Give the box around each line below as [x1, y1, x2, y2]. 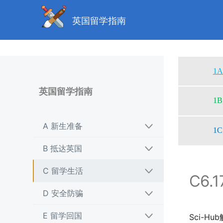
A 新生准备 [42, 121, 83, 131]
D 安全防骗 [42, 188, 83, 198]
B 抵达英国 [42, 143, 82, 153]
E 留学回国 [42, 211, 82, 221]
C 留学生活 [42, 166, 83, 176]
